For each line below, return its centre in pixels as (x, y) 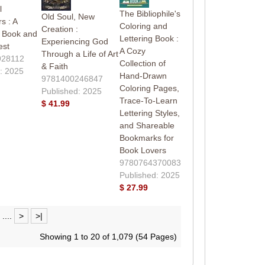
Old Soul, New (68, 16)
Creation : (59, 29)
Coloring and (143, 26)
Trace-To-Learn (148, 100)
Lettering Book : (149, 38)
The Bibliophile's (150, 13)
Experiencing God (75, 41)
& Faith (54, 66)
